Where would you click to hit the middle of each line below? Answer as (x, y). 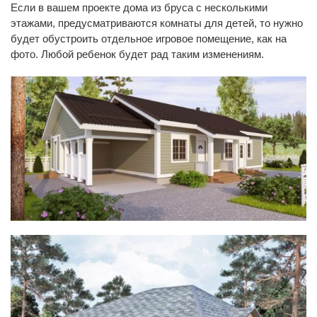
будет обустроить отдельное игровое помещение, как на (149, 38)
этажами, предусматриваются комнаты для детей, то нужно (157, 23)
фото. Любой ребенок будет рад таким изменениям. (137, 54)
